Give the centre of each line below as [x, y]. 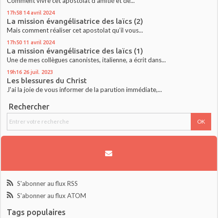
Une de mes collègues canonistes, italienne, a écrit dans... [87, 60]
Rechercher [29, 106]
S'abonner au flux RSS [47, 183]
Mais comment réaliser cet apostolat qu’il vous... [75, 30]
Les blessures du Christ [47, 81]
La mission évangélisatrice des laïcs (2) [75, 21]
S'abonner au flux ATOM [51, 195]
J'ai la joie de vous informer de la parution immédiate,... [85, 90]
